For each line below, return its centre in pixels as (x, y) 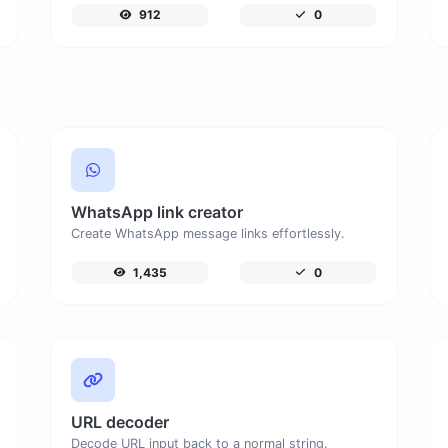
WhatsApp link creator (156, 211)
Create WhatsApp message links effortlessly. (207, 233)
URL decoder (119, 421)
